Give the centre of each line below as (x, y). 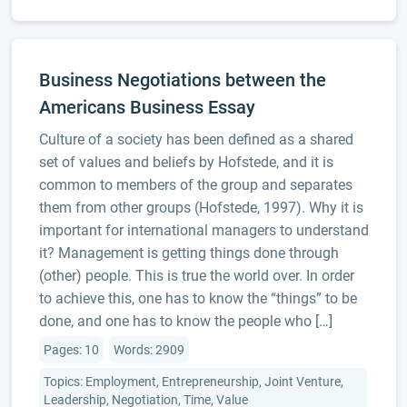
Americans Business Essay (147, 107)
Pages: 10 (71, 350)
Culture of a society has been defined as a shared (196, 139)
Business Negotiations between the (182, 80)
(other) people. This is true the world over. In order (196, 276)
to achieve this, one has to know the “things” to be (198, 298)
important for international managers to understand (203, 230)
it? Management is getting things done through (189, 253)
